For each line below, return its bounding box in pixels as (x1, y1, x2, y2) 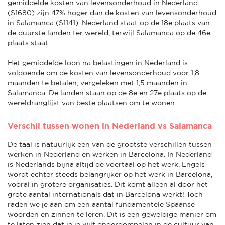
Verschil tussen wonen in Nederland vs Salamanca (8, 121, 212, 130)
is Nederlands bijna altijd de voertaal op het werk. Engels (8, 160, 205, 168)
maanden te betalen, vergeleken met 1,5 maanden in (8, 78, 187, 87)
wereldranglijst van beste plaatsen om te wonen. (8, 98, 176, 107)
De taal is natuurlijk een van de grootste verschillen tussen (8, 140, 212, 148)
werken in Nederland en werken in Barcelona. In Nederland (8, 150, 212, 158)
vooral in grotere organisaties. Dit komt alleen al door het (8, 180, 208, 188)
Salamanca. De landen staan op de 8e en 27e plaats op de (8, 88, 206, 97)
